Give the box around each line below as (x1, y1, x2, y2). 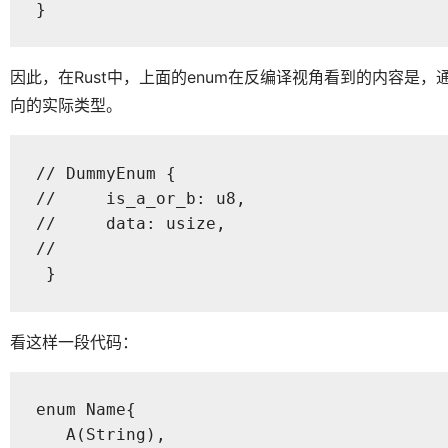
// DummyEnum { (35, 163, 176, 183)
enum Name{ (35, 400, 136, 420)
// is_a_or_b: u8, (35, 188, 246, 208)
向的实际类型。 (10, 95, 122, 116)
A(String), (35, 425, 166, 445)
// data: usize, (35, 213, 226, 233)
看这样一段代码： (10, 331, 138, 352)
